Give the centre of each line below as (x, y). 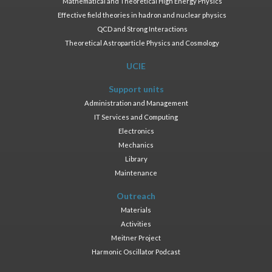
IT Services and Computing (136, 117)
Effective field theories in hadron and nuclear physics (142, 15)
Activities (136, 223)
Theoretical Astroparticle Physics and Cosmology (142, 42)
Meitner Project (136, 237)
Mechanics (136, 144)
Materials (136, 209)
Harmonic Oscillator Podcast (136, 251)
